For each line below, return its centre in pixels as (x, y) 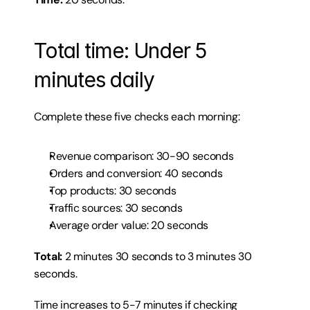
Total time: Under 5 (120, 51)
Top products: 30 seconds (113, 191)
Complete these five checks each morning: (137, 117)
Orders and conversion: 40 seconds (136, 173)
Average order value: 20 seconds (129, 225)
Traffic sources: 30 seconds (116, 208)
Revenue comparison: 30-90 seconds (142, 156)
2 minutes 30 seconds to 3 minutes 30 (157, 256)
